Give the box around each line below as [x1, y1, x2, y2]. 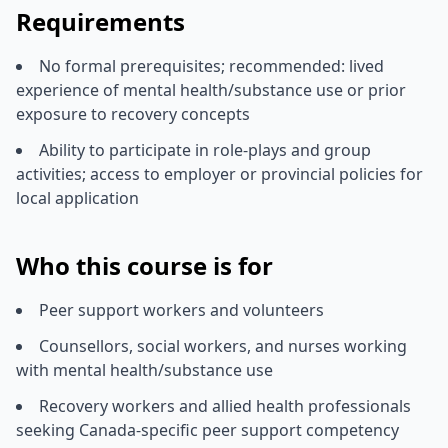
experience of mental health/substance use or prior [16, 78, 406, 101]
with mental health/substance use [16, 358, 273, 381]
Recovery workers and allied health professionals [39, 394, 411, 417]
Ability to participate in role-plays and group [39, 138, 371, 161]
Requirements [16, 4, 185, 38]
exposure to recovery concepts [16, 102, 250, 125]
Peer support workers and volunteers [39, 298, 324, 321]
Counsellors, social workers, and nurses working [39, 334, 407, 357]
